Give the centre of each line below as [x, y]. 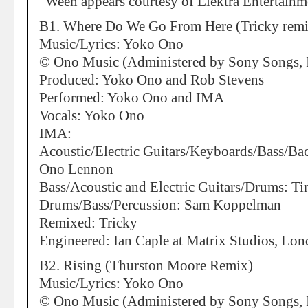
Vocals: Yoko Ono [92, 115]
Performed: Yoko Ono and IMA [132, 98]
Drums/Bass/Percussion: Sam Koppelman [160, 205]
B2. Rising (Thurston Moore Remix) [146, 265]
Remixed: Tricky [88, 223]
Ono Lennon [76, 169]
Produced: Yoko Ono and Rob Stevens [152, 80]
